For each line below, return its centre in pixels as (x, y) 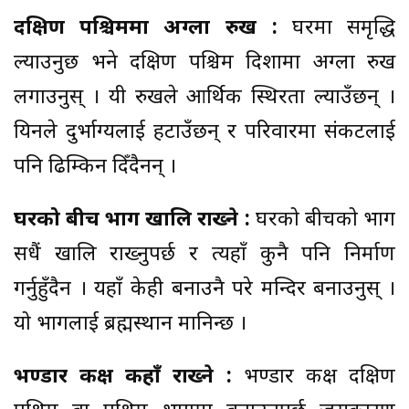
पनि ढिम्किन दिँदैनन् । (95, 167)
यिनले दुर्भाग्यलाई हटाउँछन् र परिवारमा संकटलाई (204, 132)
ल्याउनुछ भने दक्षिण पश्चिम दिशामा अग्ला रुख (204, 63)
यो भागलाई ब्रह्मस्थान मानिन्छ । (130, 324)
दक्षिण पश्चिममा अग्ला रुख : (146, 28)
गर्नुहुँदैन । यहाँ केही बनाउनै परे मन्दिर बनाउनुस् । (204, 289)
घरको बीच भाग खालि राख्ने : (132, 220)
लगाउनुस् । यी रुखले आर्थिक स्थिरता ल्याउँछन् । (204, 98)
